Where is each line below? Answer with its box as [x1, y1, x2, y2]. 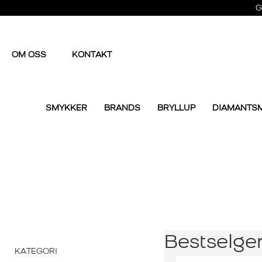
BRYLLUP [157, 104, 195, 113]
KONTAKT [72, 51, 112, 60]
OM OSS [12, 51, 49, 60]
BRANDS [104, 104, 140, 113]
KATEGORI [15, 247, 57, 257]
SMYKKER [46, 104, 87, 113]
